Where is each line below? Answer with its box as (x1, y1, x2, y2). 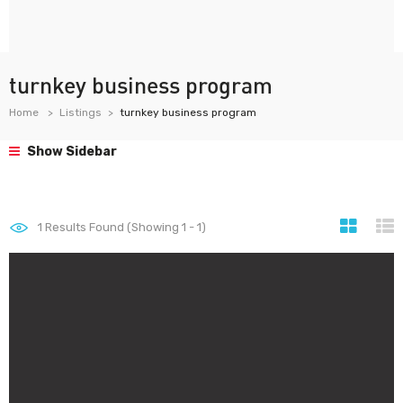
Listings (59, 106, 102, 119)
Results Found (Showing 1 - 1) (42, 220, 206, 234)
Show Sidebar (24, 144, 117, 159)
